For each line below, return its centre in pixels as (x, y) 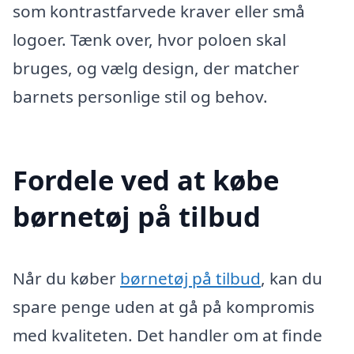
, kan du (292, 278)
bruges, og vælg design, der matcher (156, 68)
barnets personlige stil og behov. (140, 96)
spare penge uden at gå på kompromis (164, 306)
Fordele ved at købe (146, 179)
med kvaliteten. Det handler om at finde (168, 335)
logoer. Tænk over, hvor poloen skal (149, 39)
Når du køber (66, 278)
